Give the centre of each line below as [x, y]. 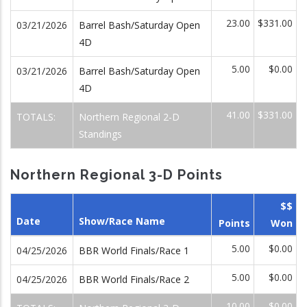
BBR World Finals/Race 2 [134, 279]
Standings [100, 134]
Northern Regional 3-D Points [116, 175]
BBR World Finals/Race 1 [134, 250]
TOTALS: [37, 117]
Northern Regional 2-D [129, 117]
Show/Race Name [122, 221]
